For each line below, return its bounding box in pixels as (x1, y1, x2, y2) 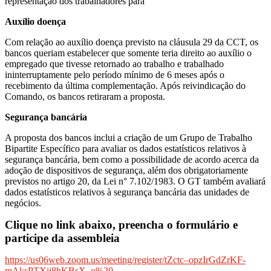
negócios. (5, 197, 41, 208)
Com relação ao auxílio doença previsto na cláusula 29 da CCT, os (5, 36, 258, 47)
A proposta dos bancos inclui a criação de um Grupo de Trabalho (5, 132, 252, 143)
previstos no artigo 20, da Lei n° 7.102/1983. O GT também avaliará (5, 175, 266, 186)
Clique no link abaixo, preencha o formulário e (5, 218, 238, 231)
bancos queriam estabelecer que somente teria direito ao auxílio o (5, 47, 252, 58)
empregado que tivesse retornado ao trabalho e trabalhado (5, 58, 224, 69)
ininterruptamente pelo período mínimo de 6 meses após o (5, 69, 224, 80)
